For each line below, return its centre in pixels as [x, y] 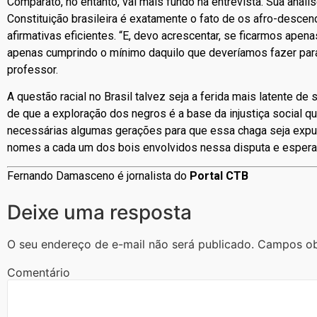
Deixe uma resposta [99, 212]
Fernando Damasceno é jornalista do [98, 176]
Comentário [39, 272]
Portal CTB [219, 176]
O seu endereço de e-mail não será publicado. [131, 244]
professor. [33, 69]
